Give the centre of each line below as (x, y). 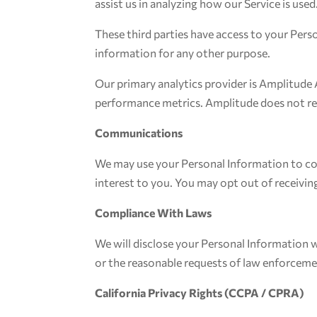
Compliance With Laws (154, 213)
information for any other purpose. (183, 53)
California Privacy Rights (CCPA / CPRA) (200, 293)
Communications (139, 133)
